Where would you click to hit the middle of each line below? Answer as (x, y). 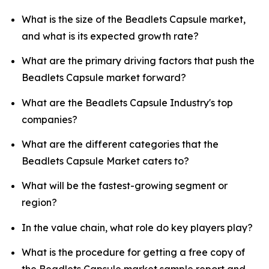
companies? (50, 119)
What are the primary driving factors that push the (138, 61)
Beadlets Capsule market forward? (104, 78)
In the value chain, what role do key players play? (137, 227)
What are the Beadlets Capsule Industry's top (127, 102)
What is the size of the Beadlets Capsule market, (134, 19)
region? (39, 203)
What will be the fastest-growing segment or (125, 186)
